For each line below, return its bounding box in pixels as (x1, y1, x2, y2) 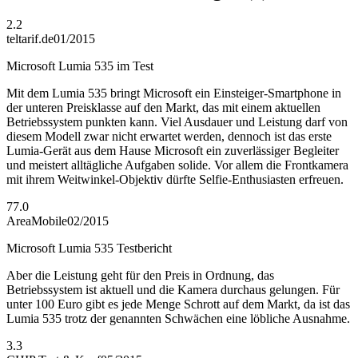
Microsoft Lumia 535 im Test (6, 58, 153, 73)
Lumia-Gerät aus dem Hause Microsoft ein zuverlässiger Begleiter (6, 143, 339, 157)
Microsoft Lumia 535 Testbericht (6, 241, 172, 255)
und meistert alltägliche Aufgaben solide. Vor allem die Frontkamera (6, 157, 348, 172)
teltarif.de (6, 31, 54, 46)
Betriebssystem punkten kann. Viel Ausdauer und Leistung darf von (6, 114, 348, 129)
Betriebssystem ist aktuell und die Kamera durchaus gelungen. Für (6, 282, 340, 296)
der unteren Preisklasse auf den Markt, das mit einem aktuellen (6, 100, 320, 114)
